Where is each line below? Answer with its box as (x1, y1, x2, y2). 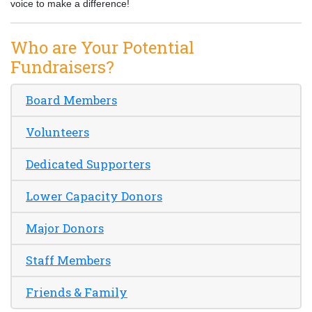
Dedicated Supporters (26, 156, 150, 172)
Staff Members (26, 252, 111, 268)
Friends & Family (26, 284, 127, 300)
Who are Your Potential (10, 36, 194, 58)
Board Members (26, 92, 117, 108)
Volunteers (26, 124, 89, 140)
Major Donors (26, 220, 104, 236)
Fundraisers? (10, 56, 114, 78)
